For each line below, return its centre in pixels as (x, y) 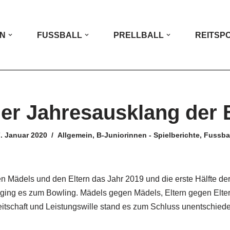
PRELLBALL (139, 35)
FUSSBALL (60, 35)
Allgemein (75, 135)
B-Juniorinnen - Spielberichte (148, 135)
